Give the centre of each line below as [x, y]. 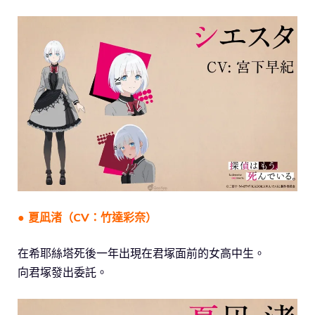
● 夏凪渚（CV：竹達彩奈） [87, 217]
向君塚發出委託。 [63, 272]
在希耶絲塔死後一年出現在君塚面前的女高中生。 [141, 253]
